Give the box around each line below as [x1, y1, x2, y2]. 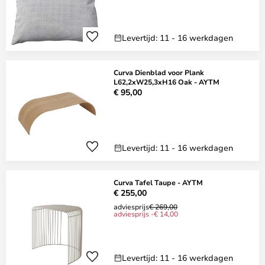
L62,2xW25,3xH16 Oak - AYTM [114, 77, 219, 86]
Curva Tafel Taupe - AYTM [114, 177, 203, 187]
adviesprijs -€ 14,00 [114, 209, 178, 218]
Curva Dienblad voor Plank [114, 67, 204, 77]
